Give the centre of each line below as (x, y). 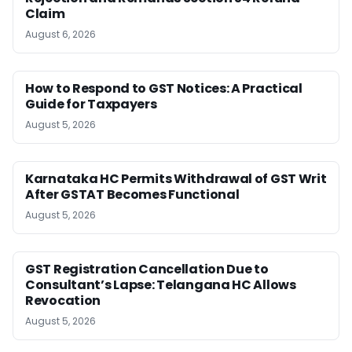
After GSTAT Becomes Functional (132, 194)
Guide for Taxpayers (91, 104)
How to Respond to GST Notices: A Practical (164, 88)
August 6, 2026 (60, 34)
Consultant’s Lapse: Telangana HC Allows (161, 285)
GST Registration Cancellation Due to (147, 269)
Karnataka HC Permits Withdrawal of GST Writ (176, 179)
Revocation (63, 301)
